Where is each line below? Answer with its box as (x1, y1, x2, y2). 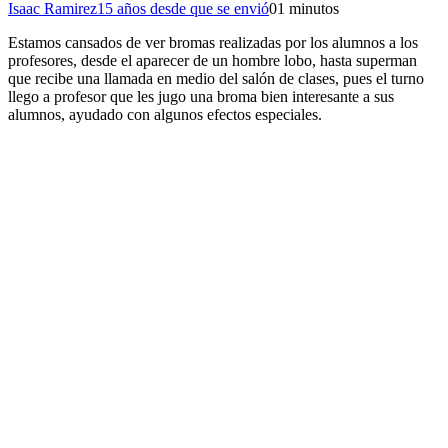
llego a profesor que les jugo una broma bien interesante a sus (8, 87, 394, 105)
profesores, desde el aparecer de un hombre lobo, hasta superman (8, 51, 417, 69)
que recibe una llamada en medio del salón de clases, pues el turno (8, 69, 424, 87)
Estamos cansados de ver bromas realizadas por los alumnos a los (8, 33, 418, 51)
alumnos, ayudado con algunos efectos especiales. (8, 105, 322, 123)
